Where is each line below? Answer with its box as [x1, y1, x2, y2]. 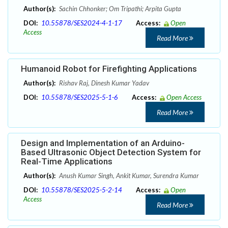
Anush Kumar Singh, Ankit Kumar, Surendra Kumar [58, 172, 199, 180]
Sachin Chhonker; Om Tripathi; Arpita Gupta [58, 5, 181, 13]
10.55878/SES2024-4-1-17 [41, 19, 122, 27]
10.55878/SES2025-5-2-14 [41, 186, 122, 194]
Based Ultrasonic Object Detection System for [21, 147, 201, 158]
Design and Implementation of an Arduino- [21, 138, 185, 149]
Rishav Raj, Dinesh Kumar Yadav [58, 79, 149, 88]
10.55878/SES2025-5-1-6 [41, 93, 118, 102]
